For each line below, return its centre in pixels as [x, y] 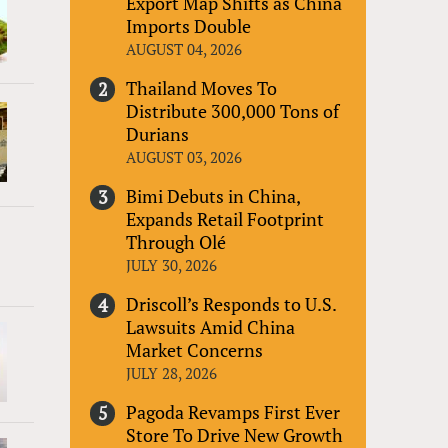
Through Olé [176, 241]
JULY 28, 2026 [172, 372]
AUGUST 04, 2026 [184, 48]
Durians [158, 133]
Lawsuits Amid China [211, 326]
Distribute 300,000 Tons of [233, 110]
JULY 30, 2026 [172, 264]
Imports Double [189, 25]
